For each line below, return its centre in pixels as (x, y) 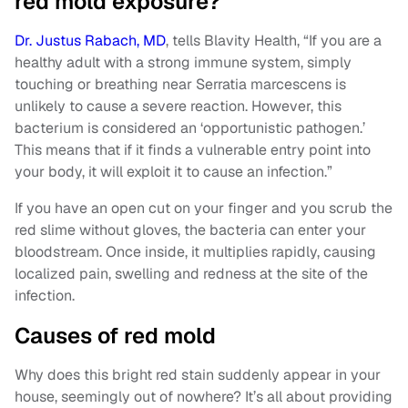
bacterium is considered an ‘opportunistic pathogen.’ (190, 128)
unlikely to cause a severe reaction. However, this (178, 107)
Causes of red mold (115, 336)
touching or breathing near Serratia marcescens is (180, 85)
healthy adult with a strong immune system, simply (183, 63)
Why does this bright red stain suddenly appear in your (198, 375)
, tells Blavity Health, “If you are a (274, 41)
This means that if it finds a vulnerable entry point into (193, 150)
